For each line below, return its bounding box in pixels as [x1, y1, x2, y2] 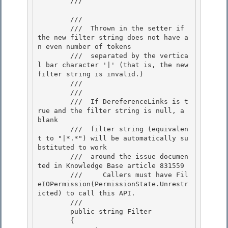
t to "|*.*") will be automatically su [38, 134, 188, 142]
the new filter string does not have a [38, 34, 188, 42]
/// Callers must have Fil [38, 171, 70, 179]
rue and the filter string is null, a [38, 107, 184, 115]
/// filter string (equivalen [38, 125, 70, 133]
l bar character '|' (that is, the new [38, 61, 188, 69]
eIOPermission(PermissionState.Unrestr [38, 180, 188, 188]
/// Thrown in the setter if [38, 24, 70, 33]
